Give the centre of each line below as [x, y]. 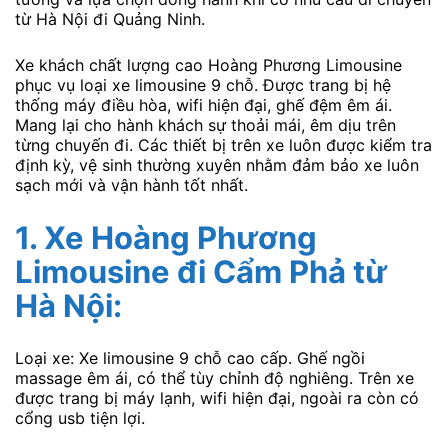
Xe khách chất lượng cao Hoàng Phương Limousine [208, 64]
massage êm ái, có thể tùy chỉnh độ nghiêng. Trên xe [214, 377]
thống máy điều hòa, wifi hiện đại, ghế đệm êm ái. [203, 104]
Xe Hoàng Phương [180, 237]
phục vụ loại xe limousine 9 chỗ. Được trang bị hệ [203, 84]
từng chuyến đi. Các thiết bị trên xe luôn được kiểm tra [223, 144]
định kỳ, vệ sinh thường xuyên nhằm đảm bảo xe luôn [217, 164]
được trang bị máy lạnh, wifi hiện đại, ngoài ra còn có [217, 397]
